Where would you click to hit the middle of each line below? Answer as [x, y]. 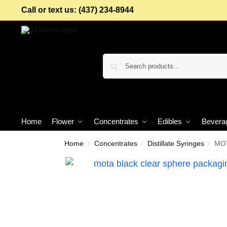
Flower [63, 121]
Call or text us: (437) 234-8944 [77, 10]
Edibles [170, 121]
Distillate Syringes [176, 144]
